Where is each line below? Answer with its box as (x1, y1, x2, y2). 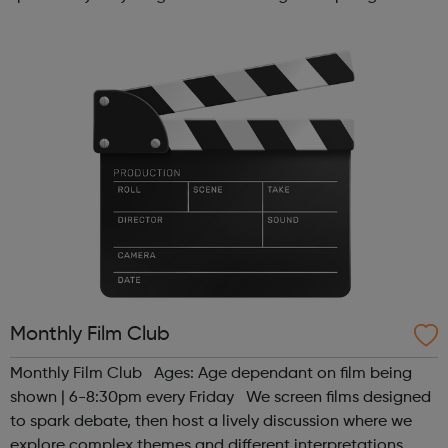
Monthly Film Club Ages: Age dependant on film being (10, 366, 412, 383)
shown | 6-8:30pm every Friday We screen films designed (10, 390, 431, 407)
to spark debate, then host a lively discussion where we (10, 414, 412, 431)
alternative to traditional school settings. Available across (10, 12, 436, 29)
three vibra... (10, 36, 101, 53)
